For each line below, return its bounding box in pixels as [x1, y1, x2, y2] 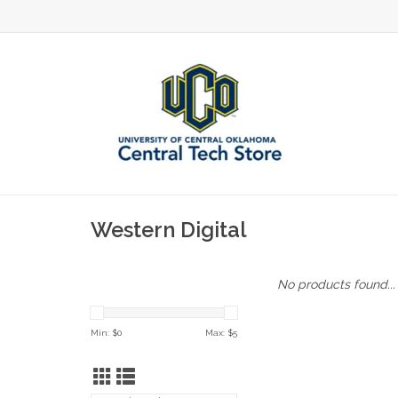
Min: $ [91, 328, 117, 338]
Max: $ [205, 328, 233, 338]
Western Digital [91, 218, 247, 243]
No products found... [277, 277, 395, 291]
